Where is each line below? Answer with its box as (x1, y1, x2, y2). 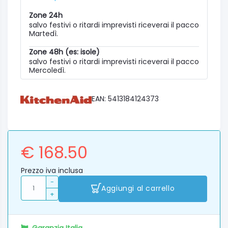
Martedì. (29, 28, 58, 39)
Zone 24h (29, 10, 63, 20)
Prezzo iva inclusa (21, 165, 83, 176)
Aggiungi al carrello (101, 183, 175, 194)
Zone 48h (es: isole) (29, 46, 100, 57)
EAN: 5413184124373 (92, 93, 159, 104)
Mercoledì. (29, 65, 66, 75)
